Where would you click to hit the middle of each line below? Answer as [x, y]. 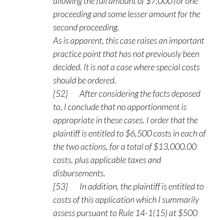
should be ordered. [85, 80]
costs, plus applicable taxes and [107, 160]
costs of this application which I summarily [126, 199]
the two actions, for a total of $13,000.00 [125, 146]
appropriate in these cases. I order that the [125, 120]
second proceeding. [86, 27]
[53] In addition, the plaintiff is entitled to [128, 186]
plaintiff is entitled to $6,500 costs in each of [129, 133]
